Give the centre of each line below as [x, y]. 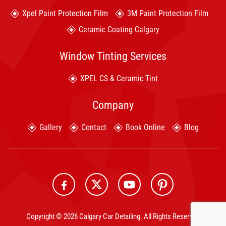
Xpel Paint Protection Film [65, 14]
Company [113, 105]
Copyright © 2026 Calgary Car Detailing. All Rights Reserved [113, 217]
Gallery [50, 128]
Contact [94, 128]
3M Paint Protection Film [167, 14]
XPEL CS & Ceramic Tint [119, 79]
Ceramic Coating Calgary [119, 30]
